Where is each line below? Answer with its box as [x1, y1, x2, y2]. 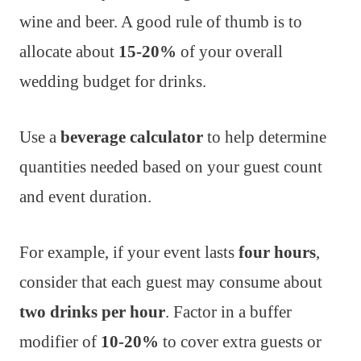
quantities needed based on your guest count [19, 157, 322, 177]
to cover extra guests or [159, 332, 322, 352]
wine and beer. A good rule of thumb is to [19, 12, 302, 32]
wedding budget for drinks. [19, 72, 206, 92]
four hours [239, 243, 316, 263]
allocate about [19, 42, 118, 62]
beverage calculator [60, 127, 203, 147]
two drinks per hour [19, 302, 165, 322]
